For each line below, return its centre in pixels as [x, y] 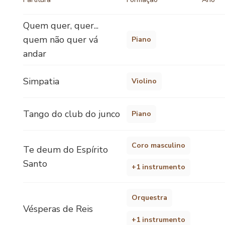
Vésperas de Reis [58, 209]
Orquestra [150, 198]
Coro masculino [159, 145]
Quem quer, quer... [61, 25]
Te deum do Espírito [66, 149]
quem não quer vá [61, 39]
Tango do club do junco [72, 114]
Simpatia [41, 81]
